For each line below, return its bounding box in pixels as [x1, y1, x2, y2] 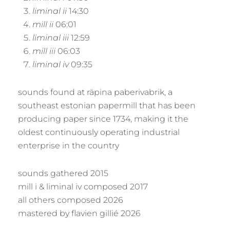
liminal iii [32, 33, 69, 43]
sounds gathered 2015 [18, 168, 108, 178]
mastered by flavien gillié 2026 [18, 208, 141, 218]
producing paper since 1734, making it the [18, 114, 188, 124]
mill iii [32, 46, 55, 56]
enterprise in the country [18, 141, 119, 150]
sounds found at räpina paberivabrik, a [18, 87, 172, 97]
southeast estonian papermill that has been [18, 101, 196, 110]
